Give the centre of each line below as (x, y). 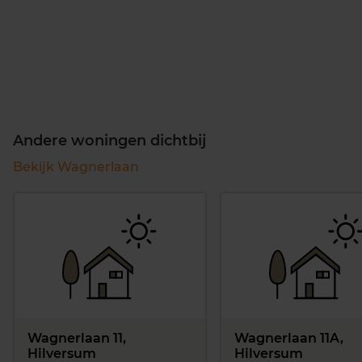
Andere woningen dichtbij (109, 140)
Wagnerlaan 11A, (289, 338)
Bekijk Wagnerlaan (76, 166)
